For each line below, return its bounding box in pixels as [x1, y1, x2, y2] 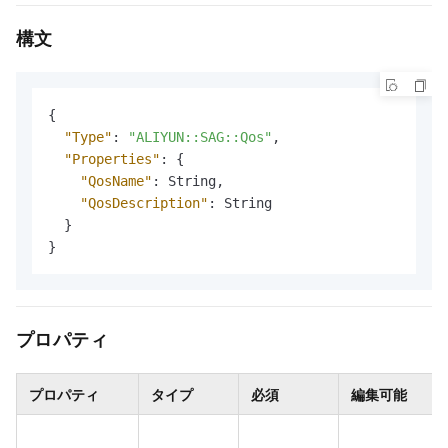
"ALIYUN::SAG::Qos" [128, 129, 272, 146]
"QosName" [80, 173, 152, 190]
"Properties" [64, 151, 160, 168]
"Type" [64, 129, 112, 146]
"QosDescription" [80, 195, 208, 212]
